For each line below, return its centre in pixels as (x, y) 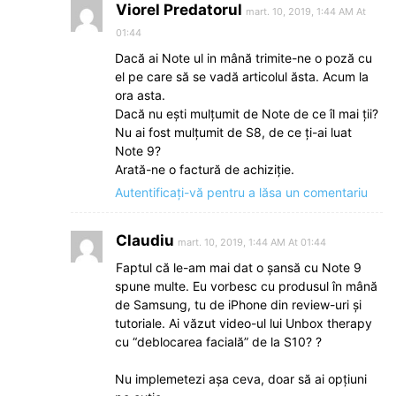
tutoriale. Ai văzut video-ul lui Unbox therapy (244, 323)
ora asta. (140, 95)
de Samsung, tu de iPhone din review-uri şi (238, 304)
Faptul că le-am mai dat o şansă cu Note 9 (239, 267)
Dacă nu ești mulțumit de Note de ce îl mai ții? (247, 113)
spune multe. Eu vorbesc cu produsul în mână (246, 286)
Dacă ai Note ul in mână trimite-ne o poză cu (244, 57)
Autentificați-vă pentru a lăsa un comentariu (241, 192)
